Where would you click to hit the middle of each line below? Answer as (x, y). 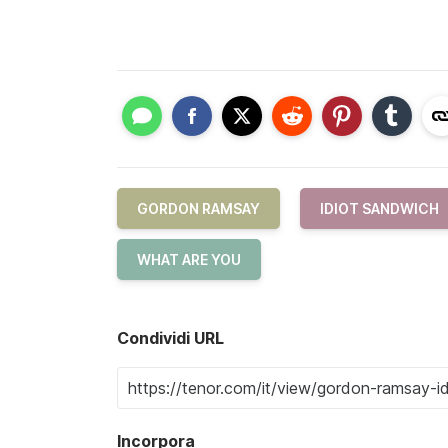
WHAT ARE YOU (189, 260)
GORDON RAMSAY (198, 209)
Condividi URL (170, 338)
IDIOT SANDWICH (379, 209)
